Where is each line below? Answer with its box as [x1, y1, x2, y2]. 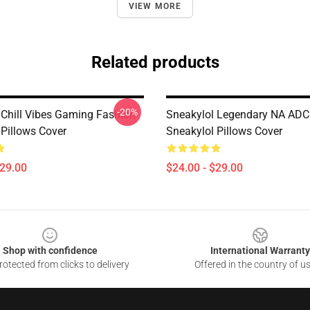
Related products [91, 53, 219, 72]
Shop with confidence [2, 245, 98, 256]
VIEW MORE [128, 1, 182, 11]
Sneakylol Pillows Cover [166, 125, 282, 138]
